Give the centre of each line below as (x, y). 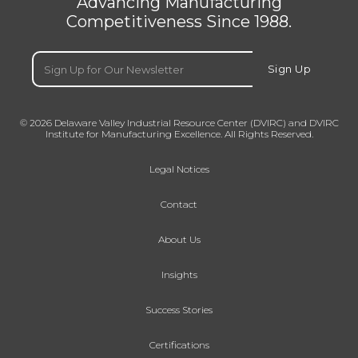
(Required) (98, 60)
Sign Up (289, 69)
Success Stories (179, 310)
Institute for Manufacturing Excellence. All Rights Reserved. (179, 134)
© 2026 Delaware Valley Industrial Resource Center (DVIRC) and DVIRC (179, 123)
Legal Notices (179, 169)
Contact (179, 205)
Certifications (179, 345)
